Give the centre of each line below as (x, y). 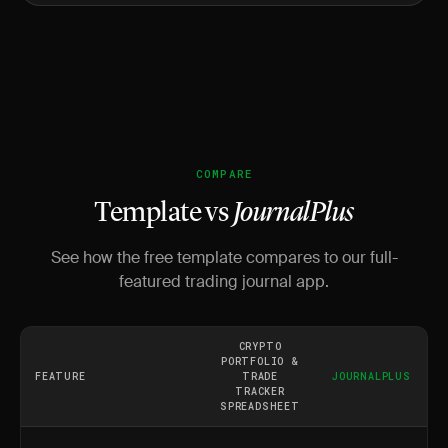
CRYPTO (260, 346)
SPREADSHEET (260, 406)
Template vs (163, 214)
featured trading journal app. (224, 281)
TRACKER (260, 391)
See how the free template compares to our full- (224, 257)
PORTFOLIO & (260, 361)
